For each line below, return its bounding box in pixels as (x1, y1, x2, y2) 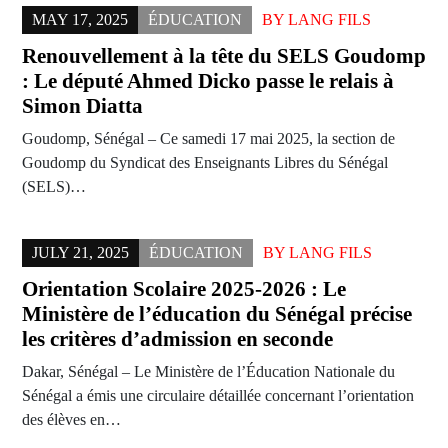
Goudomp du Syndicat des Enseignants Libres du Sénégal (22, 154, 388, 172)
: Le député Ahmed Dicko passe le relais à (22, 69, 394, 94)
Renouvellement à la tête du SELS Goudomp (22, 44, 426, 69)
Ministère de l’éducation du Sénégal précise (22, 302, 412, 327)
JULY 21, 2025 (32, 244, 129, 262)
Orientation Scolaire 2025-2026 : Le (22, 277, 346, 302)
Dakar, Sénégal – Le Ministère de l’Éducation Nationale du (22, 363, 395, 381)
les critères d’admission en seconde (22, 327, 333, 352)
